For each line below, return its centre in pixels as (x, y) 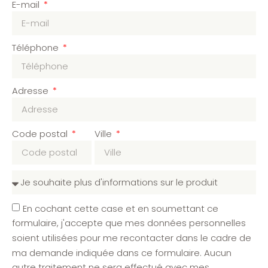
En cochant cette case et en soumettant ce (121, 208)
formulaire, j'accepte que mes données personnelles (129, 223)
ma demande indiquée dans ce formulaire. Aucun (122, 252)
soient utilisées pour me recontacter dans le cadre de (132, 237)
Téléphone (36, 47)
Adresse (31, 90)
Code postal (41, 133)
